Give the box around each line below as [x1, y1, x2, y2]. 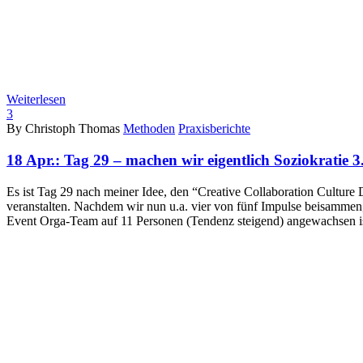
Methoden [123, 122, 175, 136]
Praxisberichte [178, 122, 250, 136]
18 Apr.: [6, 152, 64, 169]
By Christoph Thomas [6, 122, 120, 136]
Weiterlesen [6, 92, 66, 107]
